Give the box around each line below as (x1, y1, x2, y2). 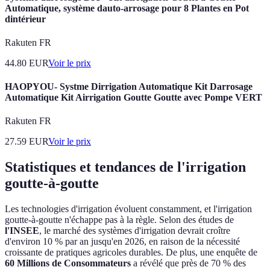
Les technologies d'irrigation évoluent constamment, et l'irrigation (5, 204, 252, 215)
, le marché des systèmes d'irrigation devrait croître (39, 225, 230, 236)
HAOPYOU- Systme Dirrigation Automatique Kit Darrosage (5, 81, 253, 92)
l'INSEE (5, 225, 39, 236)
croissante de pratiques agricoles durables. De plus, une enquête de (5, 247, 257, 258)
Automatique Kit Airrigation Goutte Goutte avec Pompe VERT (5, 92, 262, 103)
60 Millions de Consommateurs (5, 258, 131, 269)
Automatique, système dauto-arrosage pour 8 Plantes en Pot (5, 2, 249, 13)
